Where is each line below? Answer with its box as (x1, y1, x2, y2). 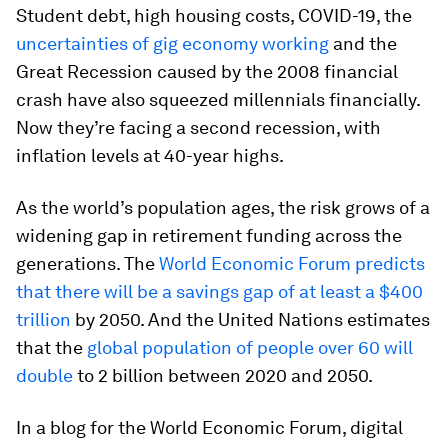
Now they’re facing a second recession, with (16, 117, 381, 139)
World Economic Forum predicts (155, 253, 425, 275)
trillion (16, 309, 71, 331)
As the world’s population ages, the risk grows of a (16, 197, 430, 219)
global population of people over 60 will (87, 337, 413, 359)
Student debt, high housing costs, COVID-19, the (16, 5, 412, 27)
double (16, 365, 73, 387)
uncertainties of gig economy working (16, 33, 329, 55)
